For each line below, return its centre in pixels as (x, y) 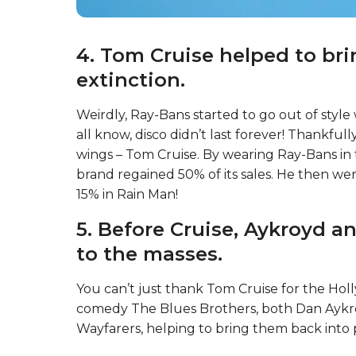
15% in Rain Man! (127, 194)
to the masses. (149, 253)
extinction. (131, 79)
